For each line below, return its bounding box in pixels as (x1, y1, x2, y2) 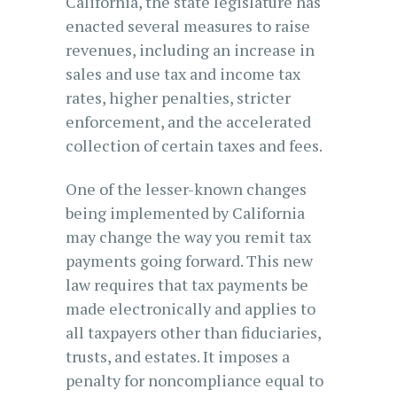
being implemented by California (66, 202, 305, 223)
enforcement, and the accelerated (66, 111, 311, 132)
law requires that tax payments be (66, 274, 308, 295)
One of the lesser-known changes (66, 178, 307, 199)
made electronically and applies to (66, 298, 315, 319)
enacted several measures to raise (66, 15, 310, 36)
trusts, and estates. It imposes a (66, 346, 290, 367)
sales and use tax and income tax (66, 63, 300, 84)
